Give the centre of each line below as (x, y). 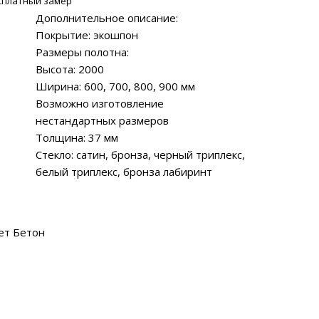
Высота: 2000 (70, 69)
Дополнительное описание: (107, 17)
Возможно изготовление (100, 103)
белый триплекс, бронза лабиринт (124, 171)
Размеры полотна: (82, 52)
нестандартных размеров (102, 120)
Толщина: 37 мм (77, 137)
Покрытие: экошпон (87, 35)
